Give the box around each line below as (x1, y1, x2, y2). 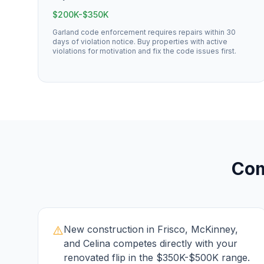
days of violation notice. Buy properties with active (52, 37, 227, 46)
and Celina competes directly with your (64, 237, 237, 249)
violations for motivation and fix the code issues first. (52, 47, 236, 55)
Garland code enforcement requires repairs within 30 (52, 28, 236, 37)
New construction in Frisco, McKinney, (64, 223, 238, 235)
